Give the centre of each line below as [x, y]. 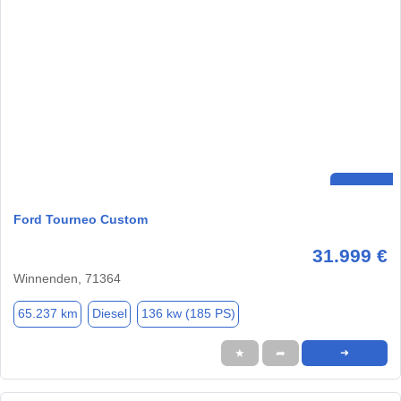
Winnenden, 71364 [67, 278]
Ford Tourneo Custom [81, 219]
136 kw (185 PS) [188, 314]
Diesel [109, 314]
